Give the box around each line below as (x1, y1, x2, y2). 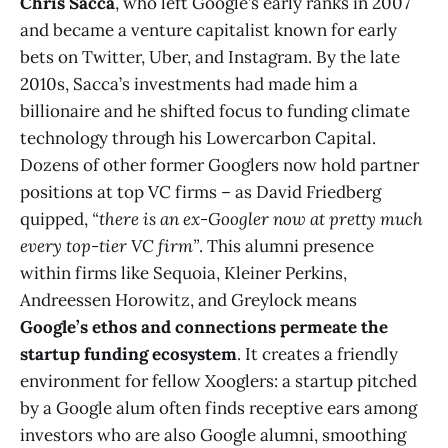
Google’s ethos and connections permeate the (20, 315, 388, 338)
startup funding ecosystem (20, 342, 237, 365)
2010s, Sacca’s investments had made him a (20, 72, 358, 95)
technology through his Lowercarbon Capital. (20, 126, 376, 149)
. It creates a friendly (237, 342, 398, 365)
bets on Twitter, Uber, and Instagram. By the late (20, 45, 400, 68)
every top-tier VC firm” (20, 234, 199, 257)
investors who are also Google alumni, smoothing (20, 423, 406, 446)
